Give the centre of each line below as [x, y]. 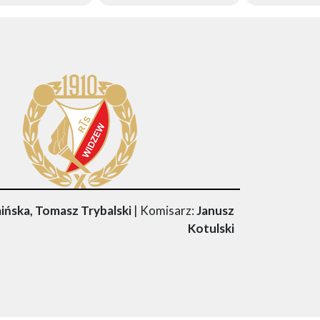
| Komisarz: [164, 210]
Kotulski [211, 228]
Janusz [215, 210]
